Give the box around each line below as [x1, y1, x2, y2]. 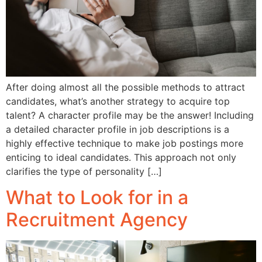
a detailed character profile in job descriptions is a [6, 123, 229, 135]
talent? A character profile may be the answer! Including [6, 109, 254, 121]
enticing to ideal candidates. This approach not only [6, 151, 236, 163]
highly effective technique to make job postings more [6, 137, 243, 149]
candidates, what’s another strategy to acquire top [6, 95, 230, 107]
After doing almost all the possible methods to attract [6, 81, 245, 93]
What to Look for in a [6, 186, 188, 209]
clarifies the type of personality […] [6, 165, 162, 177]
